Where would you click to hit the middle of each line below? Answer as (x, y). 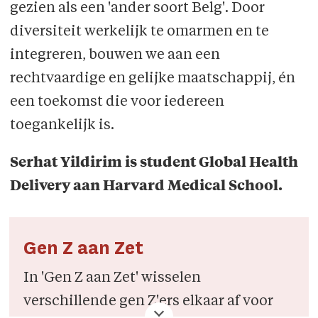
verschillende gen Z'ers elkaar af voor (149, 302)
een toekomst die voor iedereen (117, 103)
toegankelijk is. (62, 126)
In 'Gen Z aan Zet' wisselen (113, 279)
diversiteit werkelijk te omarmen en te (139, 32)
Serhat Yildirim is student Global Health (154, 164)
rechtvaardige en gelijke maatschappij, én (152, 79)
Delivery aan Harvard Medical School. (146, 187)
